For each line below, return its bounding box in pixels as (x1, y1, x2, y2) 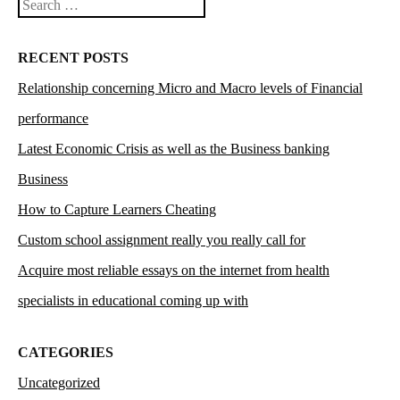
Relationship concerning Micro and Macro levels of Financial (18, 79, 362, 96)
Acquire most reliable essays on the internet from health (18, 262, 329, 278)
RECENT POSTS (18, 49, 129, 65)
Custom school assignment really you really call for (18, 231, 305, 247)
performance (18, 110, 88, 126)
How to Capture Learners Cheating (18, 201, 216, 217)
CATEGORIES (18, 344, 113, 360)
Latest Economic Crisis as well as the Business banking (18, 140, 329, 156)
